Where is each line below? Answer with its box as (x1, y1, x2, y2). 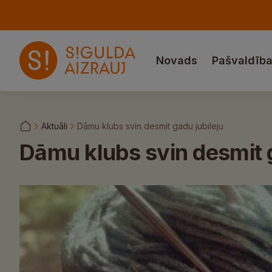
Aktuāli (41, 121, 67, 131)
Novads (156, 54, 197, 67)
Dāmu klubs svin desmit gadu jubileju (77, 121, 223, 131)
